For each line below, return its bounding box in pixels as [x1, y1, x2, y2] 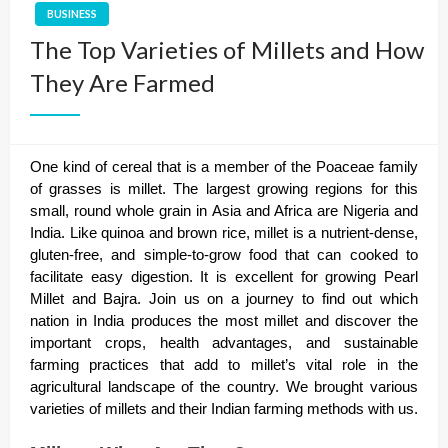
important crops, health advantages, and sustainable [30, 334, 418, 351]
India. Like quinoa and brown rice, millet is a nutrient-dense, [30, 224, 418, 241]
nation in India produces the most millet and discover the [30, 312, 418, 329]
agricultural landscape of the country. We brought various [30, 378, 418, 395]
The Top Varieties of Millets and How [30, 34, 424, 64]
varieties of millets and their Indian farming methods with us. [30, 400, 418, 417]
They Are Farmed [30, 67, 215, 97]
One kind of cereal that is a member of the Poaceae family [30, 158, 418, 175]
